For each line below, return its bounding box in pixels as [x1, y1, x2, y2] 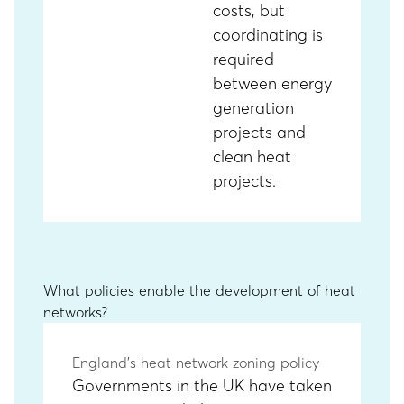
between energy [213, 73, 332, 94]
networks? [43, 303, 107, 321]
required [213, 49, 274, 69]
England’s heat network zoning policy [72, 353, 319, 372]
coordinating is [213, 24, 323, 45]
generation [213, 97, 294, 118]
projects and [213, 122, 306, 142]
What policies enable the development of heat [43, 281, 355, 299]
